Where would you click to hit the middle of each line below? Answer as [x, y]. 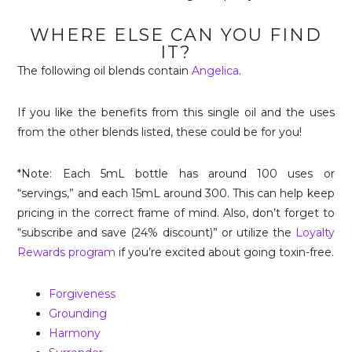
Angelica [216, 70]
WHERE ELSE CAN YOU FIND [176, 35]
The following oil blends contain [105, 70]
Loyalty [315, 232]
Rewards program [67, 252]
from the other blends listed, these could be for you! [160, 132]
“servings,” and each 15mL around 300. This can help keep [176, 193]
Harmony [75, 333]
